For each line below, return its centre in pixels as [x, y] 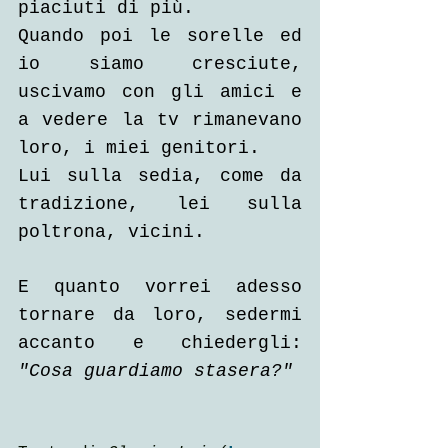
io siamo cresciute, [160, 64]
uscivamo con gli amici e [160, 92]
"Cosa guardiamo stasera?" [155, 371]
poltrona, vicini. [111, 232]
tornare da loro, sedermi [160, 315]
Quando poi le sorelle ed [160, 36]
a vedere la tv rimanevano [160, 120]
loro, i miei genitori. [144, 148]
